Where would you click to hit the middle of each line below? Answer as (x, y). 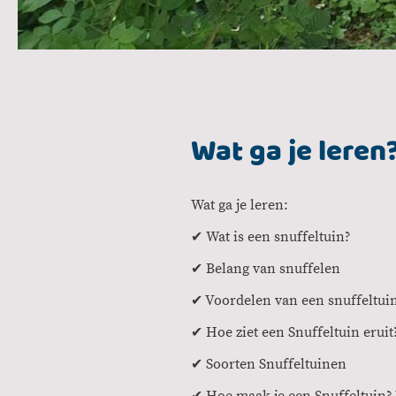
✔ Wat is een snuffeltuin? (271, 236)
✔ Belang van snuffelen (266, 268)
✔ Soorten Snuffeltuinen (269, 364)
